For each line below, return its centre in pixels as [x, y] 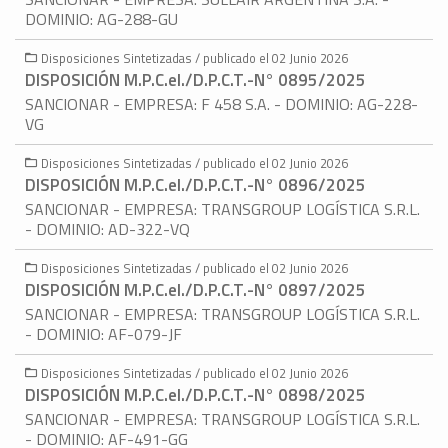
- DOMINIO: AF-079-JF [103, 334]
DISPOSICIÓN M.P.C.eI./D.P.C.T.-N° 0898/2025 [195, 395]
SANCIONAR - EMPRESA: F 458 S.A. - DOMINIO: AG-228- [221, 104]
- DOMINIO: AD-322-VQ [107, 229]
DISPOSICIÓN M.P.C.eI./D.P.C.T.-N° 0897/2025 [195, 290]
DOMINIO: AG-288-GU [101, 19]
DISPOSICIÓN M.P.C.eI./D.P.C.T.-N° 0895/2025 [195, 80]
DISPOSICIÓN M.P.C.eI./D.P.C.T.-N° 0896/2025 [195, 185]
